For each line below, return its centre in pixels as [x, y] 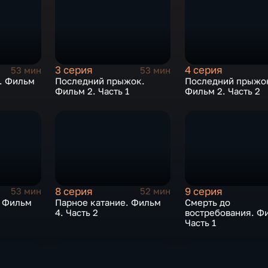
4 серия [203, 70]
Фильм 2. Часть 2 [222, 92]
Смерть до [207, 202]
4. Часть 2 [77, 212]
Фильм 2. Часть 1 [92, 92]
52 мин [156, 191]
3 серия [74, 70]
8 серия [74, 191]
